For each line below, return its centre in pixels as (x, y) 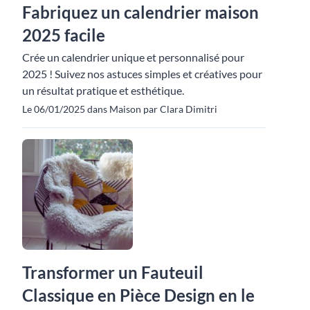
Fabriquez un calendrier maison (140, 12)
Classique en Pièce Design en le (138, 295)
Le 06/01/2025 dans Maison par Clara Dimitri (120, 109)
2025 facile (64, 35)
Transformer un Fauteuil (113, 272)
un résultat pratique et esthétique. (103, 90)
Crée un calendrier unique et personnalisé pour (133, 57)
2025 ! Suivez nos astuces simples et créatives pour (142, 73)
